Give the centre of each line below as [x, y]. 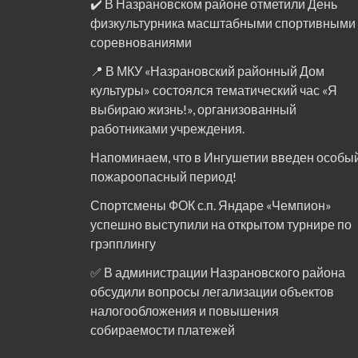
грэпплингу [123, 243]
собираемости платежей [163, 329]
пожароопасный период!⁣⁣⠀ [168, 176]
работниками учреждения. [167, 128]
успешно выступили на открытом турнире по [221, 224]
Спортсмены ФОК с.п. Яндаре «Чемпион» [211, 205]
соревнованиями [141, 42]
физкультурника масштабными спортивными [223, 22]
